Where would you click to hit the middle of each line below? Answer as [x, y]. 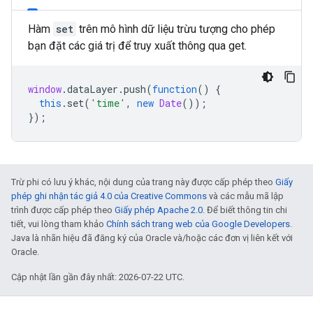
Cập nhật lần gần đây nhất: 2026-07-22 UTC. [98, 277]
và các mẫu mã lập [245, 196]
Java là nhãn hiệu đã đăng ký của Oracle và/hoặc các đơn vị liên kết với [152, 238]
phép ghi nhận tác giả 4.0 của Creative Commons [109, 196]
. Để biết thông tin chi [245, 210]
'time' [108, 103]
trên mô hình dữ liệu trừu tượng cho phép [176, 29]
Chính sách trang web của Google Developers [198, 224]
